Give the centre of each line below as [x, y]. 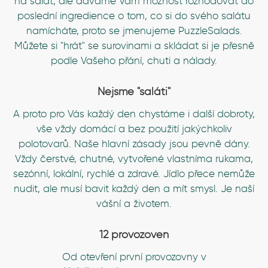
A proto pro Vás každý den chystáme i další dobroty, [134, 114]
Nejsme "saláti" [134, 92]
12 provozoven [134, 234]
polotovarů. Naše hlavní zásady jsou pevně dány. [134, 144]
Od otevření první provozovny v [134, 257]
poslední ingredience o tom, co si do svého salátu [134, 16]
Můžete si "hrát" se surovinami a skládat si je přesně [134, 45]
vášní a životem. [134, 203]
